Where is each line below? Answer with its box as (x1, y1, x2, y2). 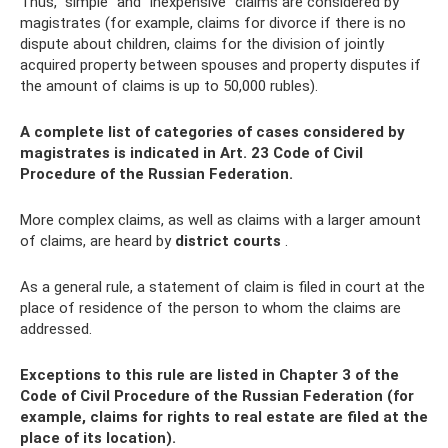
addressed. (20, 320, 92, 338)
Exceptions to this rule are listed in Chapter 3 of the (20, 366, 399, 384)
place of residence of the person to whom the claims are (20, 299, 401, 317)
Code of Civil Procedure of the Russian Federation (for (20, 387, 414, 405)
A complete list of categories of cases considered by (20, 123, 405, 141)
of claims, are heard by (20, 232, 175, 250)
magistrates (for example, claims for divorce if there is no (20, 14, 406, 32)
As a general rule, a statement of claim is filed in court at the (20, 278, 425, 296)
